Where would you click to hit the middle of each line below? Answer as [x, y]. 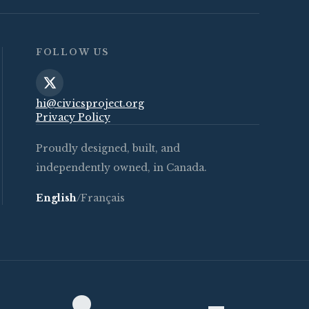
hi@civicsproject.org [90, 104]
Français [102, 198]
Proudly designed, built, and [108, 149]
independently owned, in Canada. [121, 168]
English [56, 198]
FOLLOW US [72, 52]
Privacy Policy [73, 118]
